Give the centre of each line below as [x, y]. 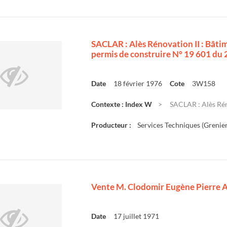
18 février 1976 [138, 83]
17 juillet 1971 [136, 216]
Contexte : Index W [122, 104]
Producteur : [111, 125]
